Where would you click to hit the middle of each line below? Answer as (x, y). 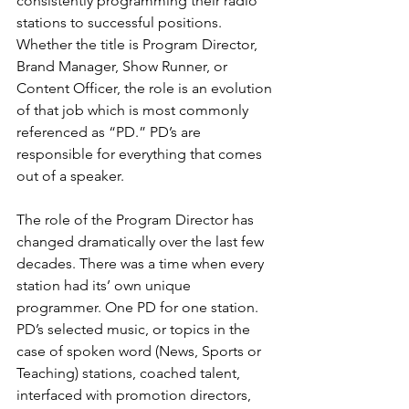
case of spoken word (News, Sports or (141, 351)
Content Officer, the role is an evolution (146, 88)
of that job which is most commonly (134, 110)
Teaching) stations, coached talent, (130, 373)
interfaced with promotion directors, (136, 395)
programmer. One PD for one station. (139, 307)
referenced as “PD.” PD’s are (110, 132)
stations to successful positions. (121, 22)
